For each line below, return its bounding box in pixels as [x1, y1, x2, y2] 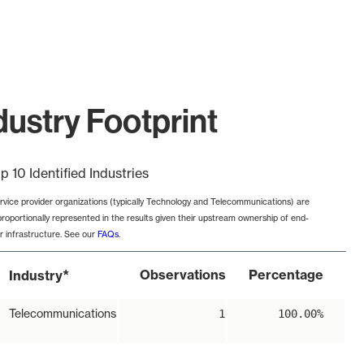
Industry [9, 267, 63, 284]
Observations [140, 266, 226, 284]
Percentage [249, 266, 323, 284]
